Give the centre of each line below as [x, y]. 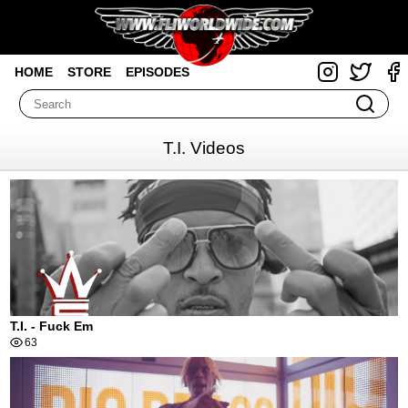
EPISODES [158, 72]
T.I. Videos [204, 148]
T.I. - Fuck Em [52, 326]
